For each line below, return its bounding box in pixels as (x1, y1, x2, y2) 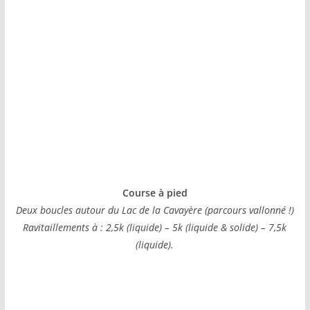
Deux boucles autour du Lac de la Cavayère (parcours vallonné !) (15, 203, 294, 217)
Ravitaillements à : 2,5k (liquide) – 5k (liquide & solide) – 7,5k (23, 220, 287, 234)
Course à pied (122, 185, 188, 199)
